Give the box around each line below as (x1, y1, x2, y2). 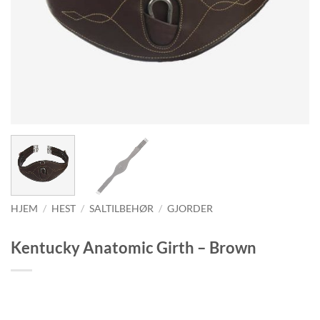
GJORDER (167, 202, 214, 214)
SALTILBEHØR (89, 202, 154, 214)
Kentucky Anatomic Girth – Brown (11, 237, 256, 257)
